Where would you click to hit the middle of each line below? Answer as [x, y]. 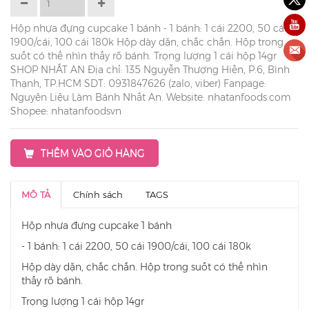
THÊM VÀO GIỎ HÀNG [93, 153]
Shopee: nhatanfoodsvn [66, 111]
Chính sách [98, 195]
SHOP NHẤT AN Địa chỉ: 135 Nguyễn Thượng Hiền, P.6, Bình [150, 70]
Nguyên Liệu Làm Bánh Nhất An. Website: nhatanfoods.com [151, 97]
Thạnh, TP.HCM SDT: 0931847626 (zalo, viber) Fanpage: [138, 83]
